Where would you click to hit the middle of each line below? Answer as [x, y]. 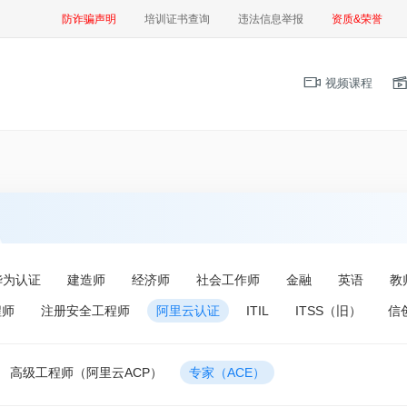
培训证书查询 [177, 19]
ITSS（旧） [328, 310]
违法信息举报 [271, 19]
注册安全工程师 [85, 310]
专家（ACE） [227, 372]
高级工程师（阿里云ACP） [86, 372]
